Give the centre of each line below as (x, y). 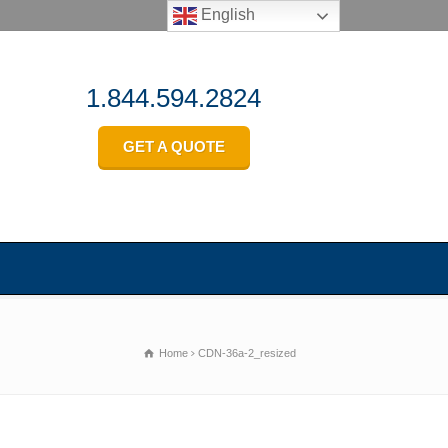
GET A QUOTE (173, 146)
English (226, 15)
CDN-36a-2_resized (247, 353)
